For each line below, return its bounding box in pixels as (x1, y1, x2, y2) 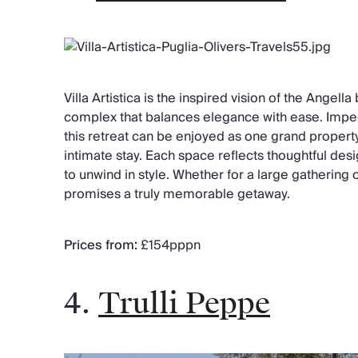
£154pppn (141, 233, 201, 257)
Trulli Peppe (98, 284, 270, 322)
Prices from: (64, 233, 141, 257)
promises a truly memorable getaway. (64, 182, 290, 205)
